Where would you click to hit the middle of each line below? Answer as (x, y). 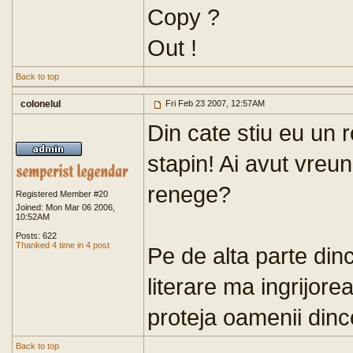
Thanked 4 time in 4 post (63, 245)
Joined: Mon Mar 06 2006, (65, 207)
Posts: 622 (36, 236)
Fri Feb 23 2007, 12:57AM (214, 103)
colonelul (41, 104)
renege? (189, 194)
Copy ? (184, 17)
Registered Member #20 (62, 194)
